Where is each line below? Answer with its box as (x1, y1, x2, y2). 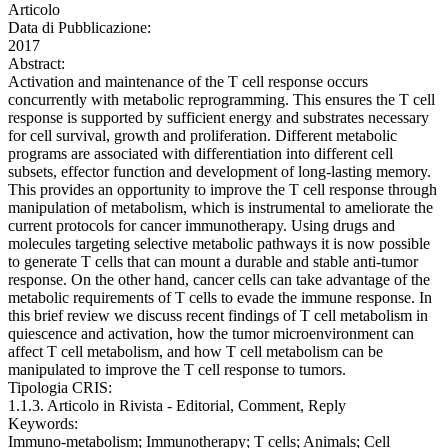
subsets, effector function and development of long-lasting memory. (8, 163, 431, 181)
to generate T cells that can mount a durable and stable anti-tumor (8, 253, 418, 271)
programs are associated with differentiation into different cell (8, 145, 393, 163)
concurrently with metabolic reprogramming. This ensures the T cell (8, 91, 435, 109)
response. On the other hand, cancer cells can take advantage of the (8, 271, 430, 289)
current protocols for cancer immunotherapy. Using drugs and (8, 217, 395, 235)
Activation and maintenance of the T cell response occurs (8, 73, 368, 91)
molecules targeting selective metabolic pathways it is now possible (8, 235, 430, 253)
